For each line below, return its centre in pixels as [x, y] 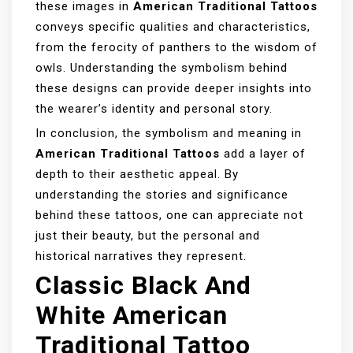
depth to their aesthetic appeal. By [137, 175]
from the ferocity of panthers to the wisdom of [176, 48]
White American [132, 316]
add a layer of [263, 154]
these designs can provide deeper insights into [174, 89]
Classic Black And [143, 286]
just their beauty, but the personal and [148, 236]
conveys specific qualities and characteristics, [173, 27]
